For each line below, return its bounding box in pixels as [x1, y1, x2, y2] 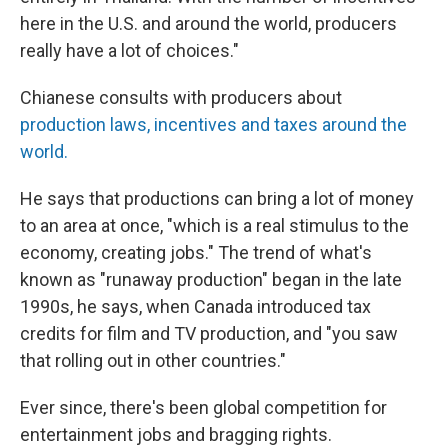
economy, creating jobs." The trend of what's [20, 242, 372, 263]
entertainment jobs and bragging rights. [20, 424, 332, 445]
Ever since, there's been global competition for [20, 397, 387, 418]
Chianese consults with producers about [20, 87, 342, 108]
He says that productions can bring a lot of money [20, 188, 414, 209]
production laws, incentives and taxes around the [20, 114, 407, 135]
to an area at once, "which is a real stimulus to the [20, 215, 409, 236]
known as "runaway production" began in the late [20, 269, 402, 290]
